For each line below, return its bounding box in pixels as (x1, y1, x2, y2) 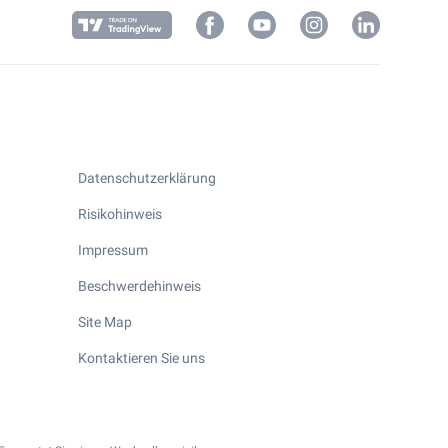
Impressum (78, 242, 148, 258)
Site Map (78, 314, 132, 330)
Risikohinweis (78, 206, 162, 222)
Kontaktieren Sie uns (78, 350, 205, 366)
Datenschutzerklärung (78, 170, 216, 186)
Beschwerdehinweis (78, 278, 201, 294)
